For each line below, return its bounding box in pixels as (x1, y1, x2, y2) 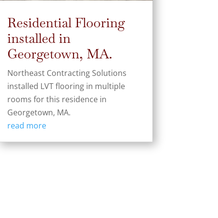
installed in (7, 29, 71, 47)
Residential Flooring (7, 14, 125, 31)
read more (7, 120, 46, 131)
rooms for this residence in (7, 93, 107, 105)
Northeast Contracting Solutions (7, 67, 127, 78)
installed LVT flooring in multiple (7, 80, 125, 91)
